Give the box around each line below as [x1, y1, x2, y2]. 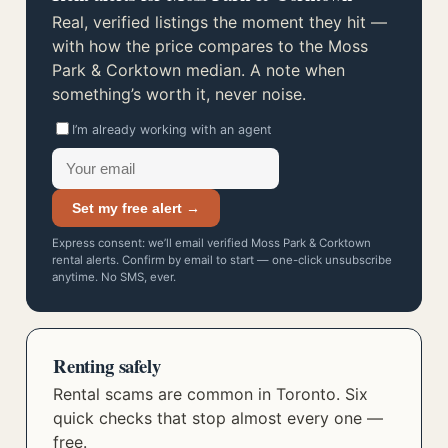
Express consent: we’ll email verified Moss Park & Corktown [52, 236, 371, 250]
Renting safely [53, 352, 161, 379]
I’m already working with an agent [72, 122, 272, 137]
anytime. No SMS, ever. [52, 270, 176, 284]
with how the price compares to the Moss [52, 36, 368, 56]
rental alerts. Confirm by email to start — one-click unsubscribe [52, 253, 392, 267]
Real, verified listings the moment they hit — [52, 12, 387, 32]
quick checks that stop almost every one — [53, 408, 383, 428]
